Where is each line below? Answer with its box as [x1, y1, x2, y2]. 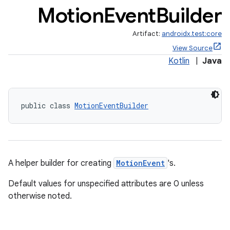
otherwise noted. [8, 191, 72, 201]
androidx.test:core [162, 29, 222, 38]
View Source [172, 44, 213, 52]
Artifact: [132, 29, 162, 38]
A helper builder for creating [8, 158, 113, 168]
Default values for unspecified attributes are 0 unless [8, 179, 204, 189]
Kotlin [168, 56, 189, 66]
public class [21, 101, 74, 110]
